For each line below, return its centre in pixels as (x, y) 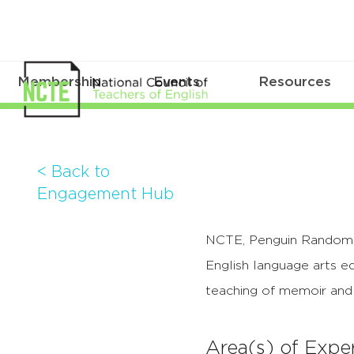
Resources (295, 82)
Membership (59, 82)
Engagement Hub (105, 194)
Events (177, 82)
